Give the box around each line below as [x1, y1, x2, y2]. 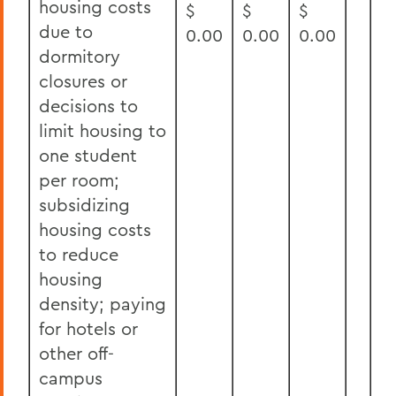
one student [39, 144, 137, 166]
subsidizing [39, 194, 130, 216]
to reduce [39, 243, 118, 265]
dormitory [39, 45, 120, 67]
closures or [39, 70, 127, 92]
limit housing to [39, 119, 166, 141]
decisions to [39, 95, 138, 117]
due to [39, 20, 93, 42]
